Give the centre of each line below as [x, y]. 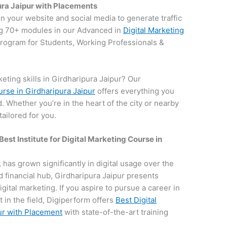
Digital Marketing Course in [112, 139]
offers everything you [135, 91]
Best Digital [136, 200]
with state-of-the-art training [116, 212]
